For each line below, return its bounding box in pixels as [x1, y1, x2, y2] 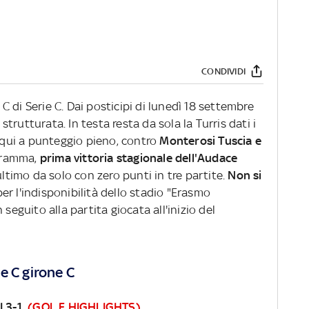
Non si [228, 168, 262, 183]
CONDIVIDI [201, 66, 246, 77]
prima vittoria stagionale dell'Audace [39, 151, 238, 166]
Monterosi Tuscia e [159, 134, 262, 148]
